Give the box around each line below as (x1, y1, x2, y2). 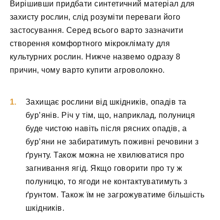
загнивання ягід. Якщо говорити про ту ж (26, 164, 183, 173)
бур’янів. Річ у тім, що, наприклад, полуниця (26, 111, 195, 120)
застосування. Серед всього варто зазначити (10, 26, 184, 34)
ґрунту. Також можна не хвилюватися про (26, 151, 185, 160)
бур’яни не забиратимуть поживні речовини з (26, 137, 199, 146)
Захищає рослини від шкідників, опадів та (26, 98, 187, 107)
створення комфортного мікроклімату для (10, 39, 170, 48)
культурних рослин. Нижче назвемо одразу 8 (10, 52, 181, 61)
